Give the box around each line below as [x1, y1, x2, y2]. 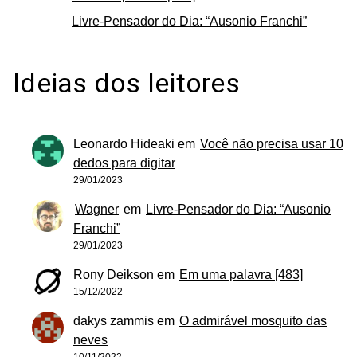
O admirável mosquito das [179, 314, 327, 328]
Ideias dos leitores [13, 66, 240, 99]
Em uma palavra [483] [179, 268, 303, 282]
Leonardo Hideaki [73, 137, 175, 151]
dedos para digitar [73, 156, 175, 171]
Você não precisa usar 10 [200, 137, 343, 151]
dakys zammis [73, 314, 154, 328]
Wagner [75, 202, 119, 217]
